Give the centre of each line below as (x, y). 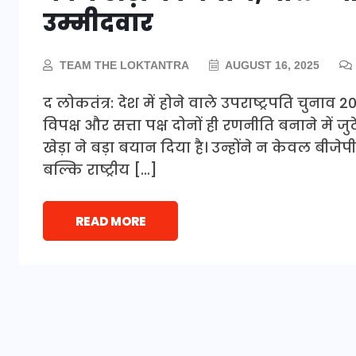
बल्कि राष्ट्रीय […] (100, 170)
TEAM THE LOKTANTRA (124, 66)
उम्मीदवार (98, 23)
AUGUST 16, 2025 (271, 66)
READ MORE (110, 222)
